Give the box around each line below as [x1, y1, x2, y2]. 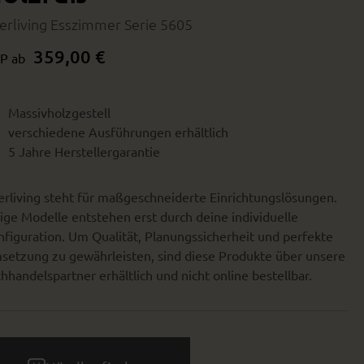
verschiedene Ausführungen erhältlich [8, 123, 228, 140]
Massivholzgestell [8, 104, 110, 120]
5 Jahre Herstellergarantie [8, 143, 160, 159]
